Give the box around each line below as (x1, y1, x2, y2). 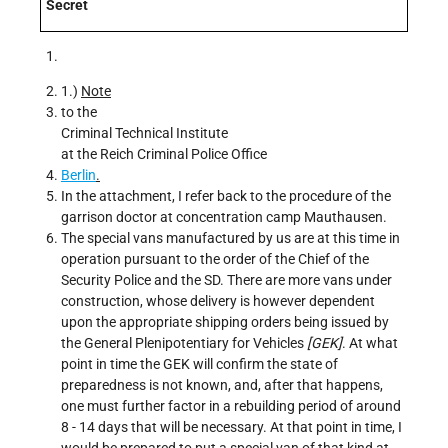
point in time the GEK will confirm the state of (61, 356, 338, 373)
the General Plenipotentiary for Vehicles (61, 335, 307, 352)
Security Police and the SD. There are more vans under (61, 272, 392, 289)
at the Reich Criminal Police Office (61, 146, 267, 163)
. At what (342, 335, 398, 352)
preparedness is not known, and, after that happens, (61, 377, 383, 394)
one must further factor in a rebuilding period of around (61, 398, 401, 415)
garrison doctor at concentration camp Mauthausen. (61, 209, 387, 226)
